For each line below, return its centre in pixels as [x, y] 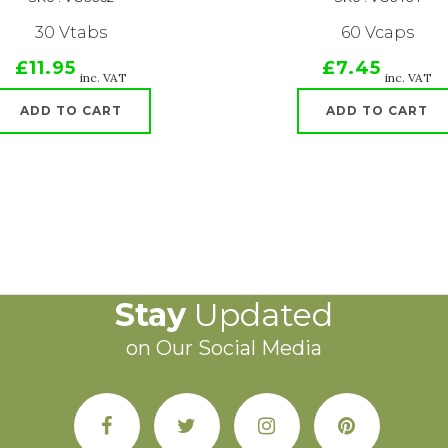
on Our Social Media [224, 348]
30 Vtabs [71, 32]
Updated [259, 314]
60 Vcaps [377, 32]
